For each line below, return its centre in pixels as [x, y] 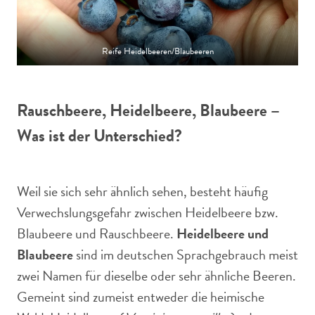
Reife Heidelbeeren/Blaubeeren [157, 51]
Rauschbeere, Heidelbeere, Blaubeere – [148, 110]
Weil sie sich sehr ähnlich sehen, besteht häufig [142, 191]
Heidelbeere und [223, 233]
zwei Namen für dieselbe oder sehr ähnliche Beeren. [156, 276]
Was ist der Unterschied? [99, 136]
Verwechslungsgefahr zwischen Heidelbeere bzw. [148, 212]
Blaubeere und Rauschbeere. [97, 233]
